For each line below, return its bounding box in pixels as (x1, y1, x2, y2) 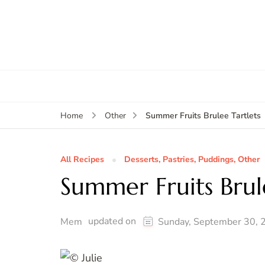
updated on (88, 215, 138, 228)
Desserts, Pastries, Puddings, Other (124, 154, 260, 166)
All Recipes (60, 154, 104, 166)
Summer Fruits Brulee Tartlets (145, 110, 261, 122)
